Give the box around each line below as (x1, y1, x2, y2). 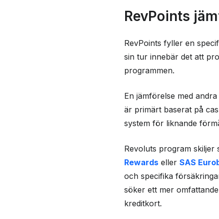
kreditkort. (124, 198, 162, 208)
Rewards (124, 157, 158, 167)
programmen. (124, 65, 175, 75)
